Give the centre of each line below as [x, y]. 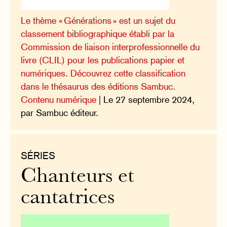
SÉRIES [38, 156]
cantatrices [68, 198]
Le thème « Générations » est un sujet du [98, 20]
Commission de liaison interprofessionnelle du [110, 47]
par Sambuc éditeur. [60, 112]
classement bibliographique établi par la [98, 33]
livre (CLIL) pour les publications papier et [103, 60]
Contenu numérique [59, 99]
